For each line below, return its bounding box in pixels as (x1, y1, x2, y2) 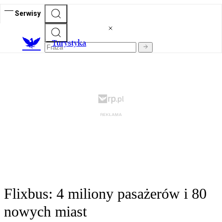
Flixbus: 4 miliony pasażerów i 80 (4, 185, 207, 202)
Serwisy (15, 9, 41, 17)
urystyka (56, 38, 86, 48)
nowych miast (4, 203, 87, 220)
